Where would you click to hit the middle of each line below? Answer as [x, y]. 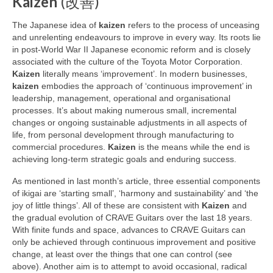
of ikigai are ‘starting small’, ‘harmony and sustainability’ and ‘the [135, 193]
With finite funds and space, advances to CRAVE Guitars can [129, 230]
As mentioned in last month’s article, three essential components [136, 181]
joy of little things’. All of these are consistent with [107, 206]
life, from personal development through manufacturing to [123, 135]
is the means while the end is [193, 147]
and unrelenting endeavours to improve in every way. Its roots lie [136, 37]
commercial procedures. [60, 147]
